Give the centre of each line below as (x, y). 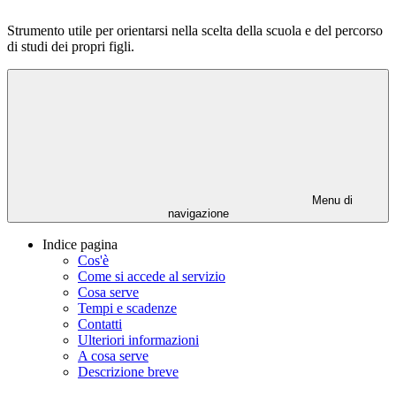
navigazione (198, 214)
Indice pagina (80, 245)
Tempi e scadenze (127, 308)
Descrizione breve (128, 372)
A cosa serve (113, 356)
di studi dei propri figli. (71, 47)
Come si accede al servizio (152, 277)
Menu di (331, 201)
